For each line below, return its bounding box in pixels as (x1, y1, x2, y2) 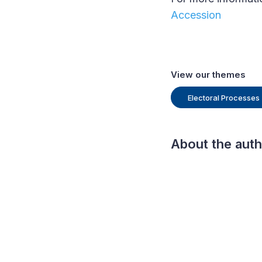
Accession (171, 9, 221, 21)
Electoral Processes (188, 92, 260, 102)
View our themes (171, 69, 246, 80)
